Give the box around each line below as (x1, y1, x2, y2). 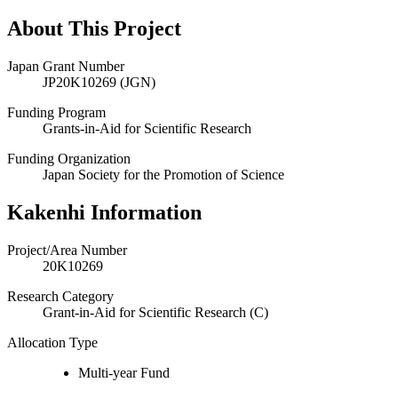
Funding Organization (7, 150, 131, 166)
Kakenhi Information (7, 200, 202, 224)
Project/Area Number (7, 242, 127, 258)
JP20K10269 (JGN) (43, 74, 155, 90)
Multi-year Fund (78, 364, 170, 380)
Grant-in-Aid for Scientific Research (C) (43, 304, 268, 320)
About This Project (7, 16, 181, 40)
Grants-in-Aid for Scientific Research (43, 120, 251, 136)
